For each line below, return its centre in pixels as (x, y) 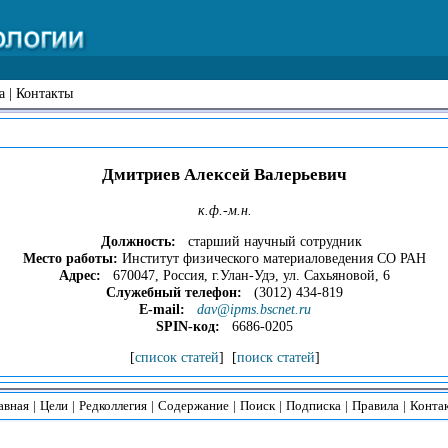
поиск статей (275, 357)
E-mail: (161, 309)
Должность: (139, 241)
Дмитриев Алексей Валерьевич (224, 174)
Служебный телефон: (174, 292)
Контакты (44, 93)
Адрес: (80, 275)
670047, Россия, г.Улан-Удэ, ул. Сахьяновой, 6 (245, 275)
